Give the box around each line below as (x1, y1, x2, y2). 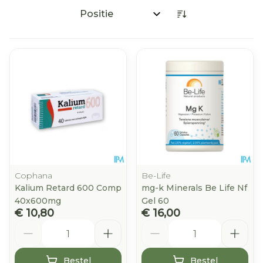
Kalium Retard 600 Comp (15, 183, 122, 193)
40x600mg (15, 195, 61, 206)
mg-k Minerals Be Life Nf (141, 183, 247, 193)
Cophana (15, 170, 52, 181)
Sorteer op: (74, 13, 127, 25)
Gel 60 (141, 195, 169, 206)
